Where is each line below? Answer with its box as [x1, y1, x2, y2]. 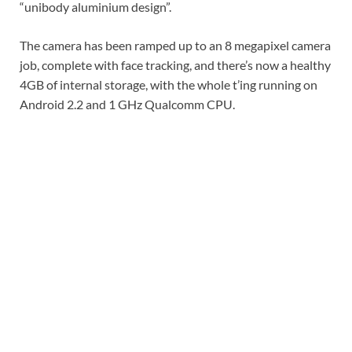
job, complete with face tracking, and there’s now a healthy [20, 57, 331, 72]
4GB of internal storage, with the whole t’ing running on [20, 77, 317, 92]
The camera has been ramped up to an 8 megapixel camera [20, 38, 331, 53]
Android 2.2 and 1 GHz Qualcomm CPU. [20, 97, 235, 112]
